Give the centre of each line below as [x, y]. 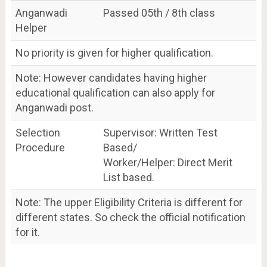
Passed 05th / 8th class [159, 13]
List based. [128, 177]
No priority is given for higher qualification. [114, 52]
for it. [27, 232]
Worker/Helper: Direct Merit [167, 162]
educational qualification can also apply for [115, 92]
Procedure [40, 147]
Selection [38, 132]
